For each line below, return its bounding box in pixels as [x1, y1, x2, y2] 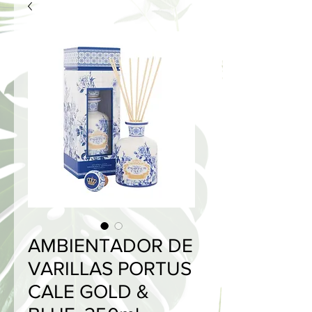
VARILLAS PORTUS [28, 258, 192, 279]
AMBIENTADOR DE [28, 235, 193, 256]
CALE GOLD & [28, 281, 149, 302]
